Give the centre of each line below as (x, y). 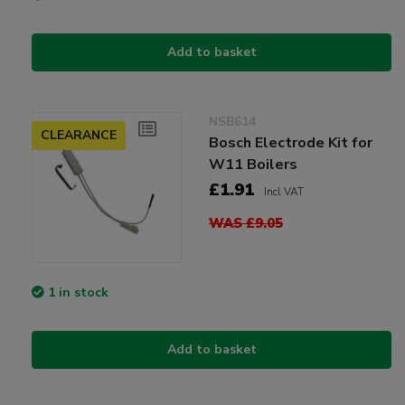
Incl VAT (284, 192)
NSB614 (233, 122)
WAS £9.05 (246, 224)
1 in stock (78, 292)
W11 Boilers (254, 165)
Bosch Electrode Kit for (291, 143)
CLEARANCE (79, 136)
